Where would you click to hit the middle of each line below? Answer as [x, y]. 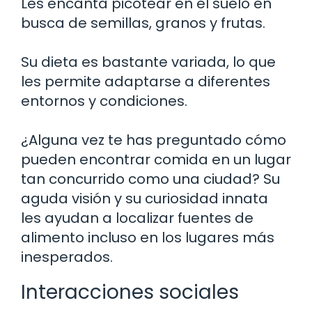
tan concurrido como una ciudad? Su [150, 179]
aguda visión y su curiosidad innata [145, 198]
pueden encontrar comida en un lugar [156, 159]
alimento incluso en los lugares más [148, 237]
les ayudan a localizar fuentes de [137, 218]
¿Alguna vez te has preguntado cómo [154, 140]
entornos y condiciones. [104, 101]
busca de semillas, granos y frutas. [143, 23]
